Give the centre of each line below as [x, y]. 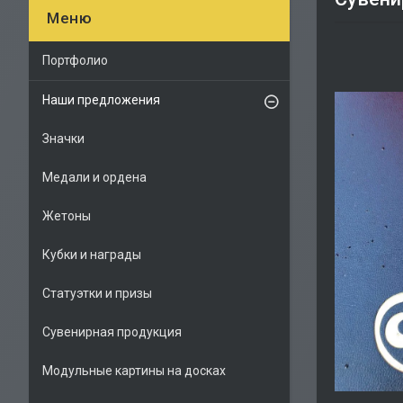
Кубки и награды [92, 255]
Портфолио [75, 60]
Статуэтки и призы [97, 293]
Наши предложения [101, 100]
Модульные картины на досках [134, 371]
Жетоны [67, 216]
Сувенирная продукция [112, 332]
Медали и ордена [94, 177]
